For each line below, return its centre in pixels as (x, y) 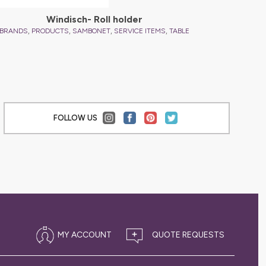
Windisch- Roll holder (94, 19)
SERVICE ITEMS (140, 31)
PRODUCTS (50, 31)
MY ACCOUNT (84, 235)
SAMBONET (91, 31)
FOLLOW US (76, 118)
